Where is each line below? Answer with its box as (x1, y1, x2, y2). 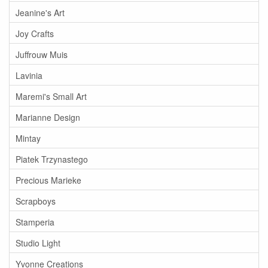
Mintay (16, 132, 41, 144)
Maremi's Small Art (16, 90, 87, 102)
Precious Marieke (16, 173, 81, 186)
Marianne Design (16, 111, 80, 123)
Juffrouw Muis (16, 48, 68, 60)
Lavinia (16, 69, 42, 81)
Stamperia (16, 215, 54, 228)
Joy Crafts (16, 27, 54, 39)
